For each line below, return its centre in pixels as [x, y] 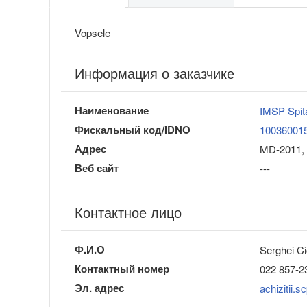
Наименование [112, 111]
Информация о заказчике [155, 73]
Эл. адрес [99, 288]
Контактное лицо [128, 212]
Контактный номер [122, 269]
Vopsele [93, 33]
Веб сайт [97, 168]
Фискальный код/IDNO [133, 130]
